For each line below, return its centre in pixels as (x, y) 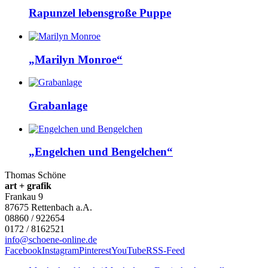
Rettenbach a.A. (62, 208)
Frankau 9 (24, 197)
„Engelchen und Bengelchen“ (101, 152)
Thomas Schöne (35, 175)
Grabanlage (58, 106)
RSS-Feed (165, 251)
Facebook (23, 251)
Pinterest (95, 251)
